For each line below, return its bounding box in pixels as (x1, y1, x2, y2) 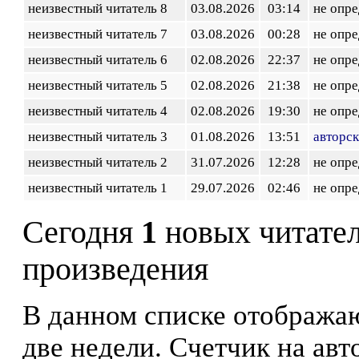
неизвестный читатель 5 (28, 78, 174, 93)
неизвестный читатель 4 (28, 103, 174, 119)
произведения (22, 252, 208, 287)
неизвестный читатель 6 (28, 52, 174, 67)
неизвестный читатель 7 (28, 26, 174, 42)
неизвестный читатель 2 (28, 155, 174, 170)
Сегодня (22, 215, 141, 250)
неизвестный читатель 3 (28, 129, 174, 144)
